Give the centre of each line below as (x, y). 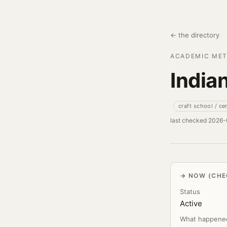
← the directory (195, 35)
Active (191, 203)
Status (190, 192)
